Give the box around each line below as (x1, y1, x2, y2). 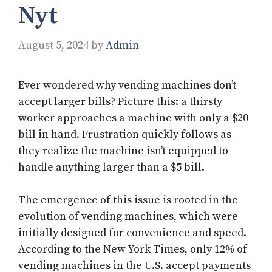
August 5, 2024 (18, 38, 89, 53)
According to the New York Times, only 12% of (18, 242, 247, 257)
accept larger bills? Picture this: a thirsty (18, 95, 222, 109)
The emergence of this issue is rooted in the (18, 193, 238, 208)
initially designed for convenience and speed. (18, 226, 246, 240)
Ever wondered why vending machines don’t (18, 78, 236, 93)
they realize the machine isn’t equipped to (18, 144, 228, 158)
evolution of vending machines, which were (18, 209, 238, 224)
